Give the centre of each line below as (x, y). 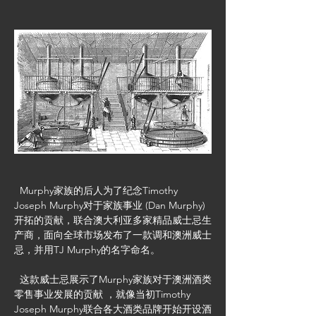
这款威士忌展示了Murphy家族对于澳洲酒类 (113, 279)
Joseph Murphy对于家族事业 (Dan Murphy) (111, 205)
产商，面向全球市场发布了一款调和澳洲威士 (113, 235)
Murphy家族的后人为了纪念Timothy (97, 190)
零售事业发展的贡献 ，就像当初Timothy (104, 294)
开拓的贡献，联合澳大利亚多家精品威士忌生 (113, 220)
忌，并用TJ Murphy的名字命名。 (87, 249)
